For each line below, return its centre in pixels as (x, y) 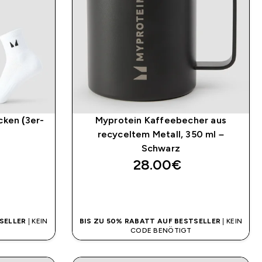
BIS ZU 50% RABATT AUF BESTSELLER (150, 221)
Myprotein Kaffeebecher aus (161, 120)
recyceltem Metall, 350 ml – (161, 135)
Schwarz (161, 149)
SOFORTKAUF (161, 193)
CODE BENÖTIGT (161, 231)
